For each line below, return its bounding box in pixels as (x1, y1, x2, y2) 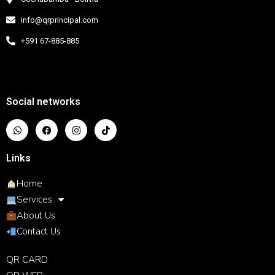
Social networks (6, 96, 80, 107)
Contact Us (17, 225, 61, 238)
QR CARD (6, 254, 48, 266)
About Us (17, 209, 56, 222)
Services (17, 193, 53, 206)
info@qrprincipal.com (20, 15, 98, 25)
